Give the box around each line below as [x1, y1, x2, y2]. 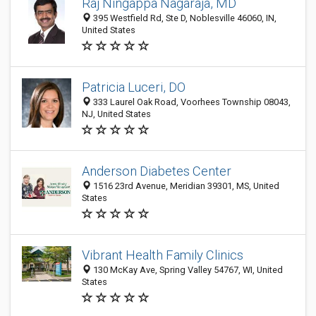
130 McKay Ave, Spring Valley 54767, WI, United [91, 265, 283, 275]
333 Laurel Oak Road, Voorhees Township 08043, [91, 97, 291, 107]
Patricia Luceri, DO [82, 80, 186, 95]
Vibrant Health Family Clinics [82, 248, 243, 262]
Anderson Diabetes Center [82, 164, 231, 178]
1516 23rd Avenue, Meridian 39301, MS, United [91, 181, 279, 191]
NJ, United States [82, 109, 151, 119]
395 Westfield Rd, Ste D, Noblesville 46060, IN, [91, 13, 276, 23]
